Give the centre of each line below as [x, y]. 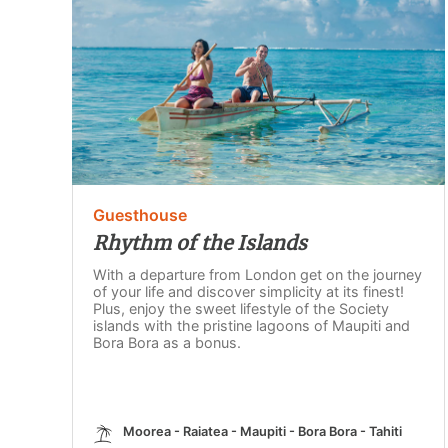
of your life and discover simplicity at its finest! [248, 292]
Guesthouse [140, 215]
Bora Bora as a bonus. [167, 343]
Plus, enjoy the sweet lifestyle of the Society [241, 309]
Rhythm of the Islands [200, 243]
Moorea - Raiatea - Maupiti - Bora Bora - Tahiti [262, 432]
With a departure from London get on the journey [257, 275]
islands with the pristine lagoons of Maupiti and [251, 326]
